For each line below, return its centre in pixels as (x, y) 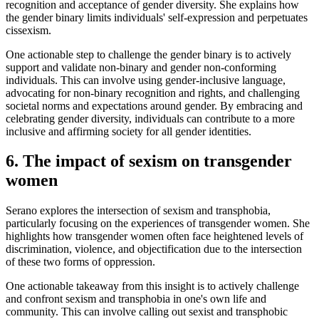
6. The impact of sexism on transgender (149, 161)
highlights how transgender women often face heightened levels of (155, 236)
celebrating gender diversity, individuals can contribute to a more (150, 118)
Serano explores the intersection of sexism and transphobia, (138, 211)
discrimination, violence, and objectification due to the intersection (154, 249)
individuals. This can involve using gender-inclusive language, (146, 80)
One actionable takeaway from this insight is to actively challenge (152, 286)
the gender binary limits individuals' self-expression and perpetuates (157, 17)
